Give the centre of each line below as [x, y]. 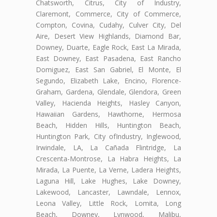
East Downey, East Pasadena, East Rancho [108, 58]
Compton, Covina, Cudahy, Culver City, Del [108, 25]
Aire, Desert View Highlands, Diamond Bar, [108, 36]
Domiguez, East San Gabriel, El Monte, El [108, 69]
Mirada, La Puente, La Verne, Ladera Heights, [108, 170]
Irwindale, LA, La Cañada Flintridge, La [108, 147]
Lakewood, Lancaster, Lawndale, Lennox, [108, 192]
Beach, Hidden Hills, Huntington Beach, [108, 125]
